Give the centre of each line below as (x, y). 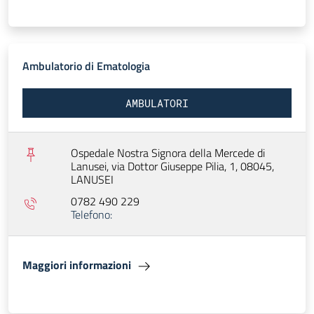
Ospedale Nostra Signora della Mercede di (168, 153)
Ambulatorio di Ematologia (86, 66)
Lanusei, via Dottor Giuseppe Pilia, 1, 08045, (172, 166)
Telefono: (91, 215)
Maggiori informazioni (78, 265)
